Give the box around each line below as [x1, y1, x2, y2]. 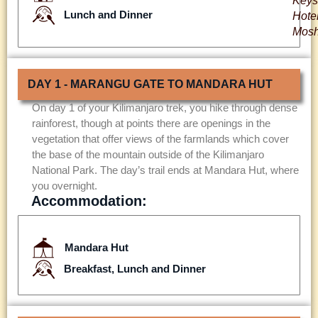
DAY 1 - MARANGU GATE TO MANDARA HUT [28, 77, 273, 90]
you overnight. [32, 179, 97, 192]
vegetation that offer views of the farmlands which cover [32, 132, 289, 145]
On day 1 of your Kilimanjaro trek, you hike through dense [32, 101, 297, 114]
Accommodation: [31, 192, 147, 209]
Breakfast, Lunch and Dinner [63, 263, 206, 275]
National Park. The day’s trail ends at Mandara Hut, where [32, 163, 299, 176]
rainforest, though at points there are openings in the [32, 116, 270, 129]
